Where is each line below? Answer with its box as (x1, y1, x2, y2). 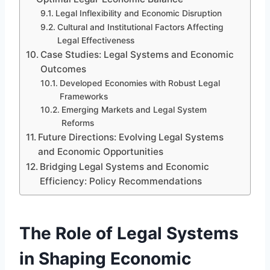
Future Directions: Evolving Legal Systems (38, 131, 224, 143)
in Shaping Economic (19, 248, 191, 269)
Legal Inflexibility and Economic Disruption (55, 8, 222, 18)
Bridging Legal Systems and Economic (40, 160, 210, 172)
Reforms (61, 118, 94, 128)
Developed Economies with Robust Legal (59, 78, 220, 88)
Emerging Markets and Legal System (61, 104, 207, 115)
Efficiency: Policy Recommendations (40, 175, 202, 187)
